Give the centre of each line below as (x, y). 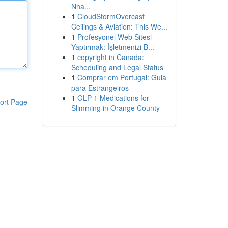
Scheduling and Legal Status (117, 67)
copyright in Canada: (110, 57)
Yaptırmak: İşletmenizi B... (112, 47)
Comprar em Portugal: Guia (122, 77)
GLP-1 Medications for (113, 98)
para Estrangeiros (100, 88)
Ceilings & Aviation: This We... (119, 26)
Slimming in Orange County (115, 108)
